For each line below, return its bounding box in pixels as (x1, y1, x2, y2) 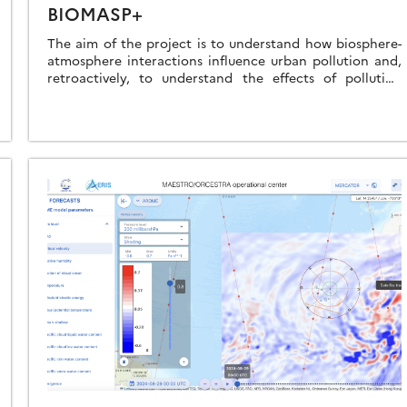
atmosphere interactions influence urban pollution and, (47, 50, 402, 69)
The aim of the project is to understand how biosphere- (47, 33, 402, 52)
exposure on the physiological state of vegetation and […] (47, 84, 401, 104)
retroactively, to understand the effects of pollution (47, 67, 402, 86)
